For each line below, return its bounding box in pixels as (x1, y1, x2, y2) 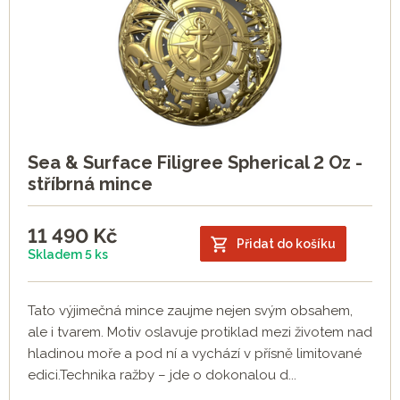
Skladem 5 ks (28, 247, 108, 262)
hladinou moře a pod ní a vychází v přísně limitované (28, 346, 362, 362)
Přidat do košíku (237, 236, 336, 251)
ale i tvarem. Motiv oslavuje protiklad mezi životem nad (28, 324, 372, 341)
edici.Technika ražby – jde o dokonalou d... (28, 367, 296, 384)
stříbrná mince (28, 173, 153, 196)
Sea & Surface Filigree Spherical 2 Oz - (28, 152, 362, 174)
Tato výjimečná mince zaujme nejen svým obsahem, (28, 303, 353, 320)
